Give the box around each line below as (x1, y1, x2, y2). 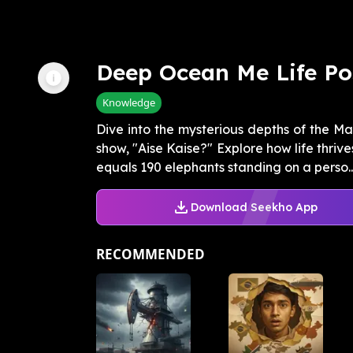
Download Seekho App (190, 199, 318, 214)
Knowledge (102, 95, 155, 110)
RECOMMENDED (96, 245, 205, 264)
